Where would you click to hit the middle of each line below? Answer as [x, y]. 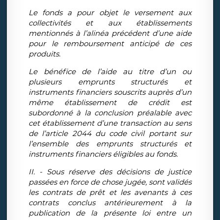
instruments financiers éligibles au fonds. [103, 154]
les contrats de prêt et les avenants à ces [110, 192]
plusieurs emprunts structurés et [110, 82]
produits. [44, 54]
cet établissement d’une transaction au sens [110, 123]
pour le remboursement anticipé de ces [110, 44]
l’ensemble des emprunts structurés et [110, 144]
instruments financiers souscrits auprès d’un [110, 92]
